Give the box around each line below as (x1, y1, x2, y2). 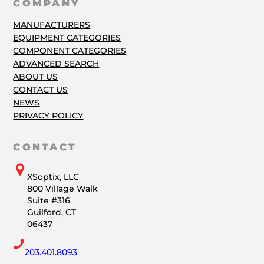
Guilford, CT (27, 206, 77, 217)
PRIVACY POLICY (13, 110, 84, 121)
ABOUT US (13, 71, 58, 82)
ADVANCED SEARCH (13, 58, 100, 70)
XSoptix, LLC (27, 171, 80, 182)
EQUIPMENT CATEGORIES (13, 32, 121, 44)
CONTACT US (13, 84, 68, 95)
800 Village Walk (27, 183, 98, 194)
